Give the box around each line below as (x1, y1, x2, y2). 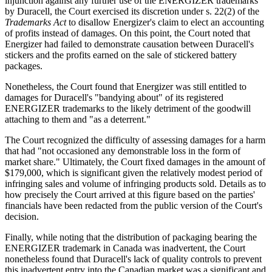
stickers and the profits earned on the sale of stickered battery (5, 49, 237, 60)
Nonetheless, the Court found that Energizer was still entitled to (5, 81, 246, 92)
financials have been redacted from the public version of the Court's (5, 200, 262, 211)
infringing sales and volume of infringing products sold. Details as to (5, 178, 266, 189)
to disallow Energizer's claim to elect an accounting (69, 16, 264, 27)
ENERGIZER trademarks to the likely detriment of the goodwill (5, 103, 251, 114)
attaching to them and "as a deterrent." (5, 114, 151, 124)
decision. (5, 211, 39, 222)
